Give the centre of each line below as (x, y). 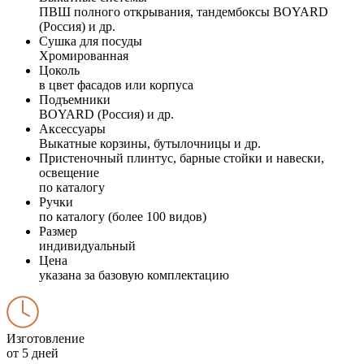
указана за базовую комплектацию (134, 275)
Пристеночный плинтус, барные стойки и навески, (182, 158)
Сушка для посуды (91, 41)
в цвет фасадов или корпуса (116, 84)
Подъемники (75, 99)
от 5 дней (32, 353)
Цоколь (59, 70)
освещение (69, 172)
